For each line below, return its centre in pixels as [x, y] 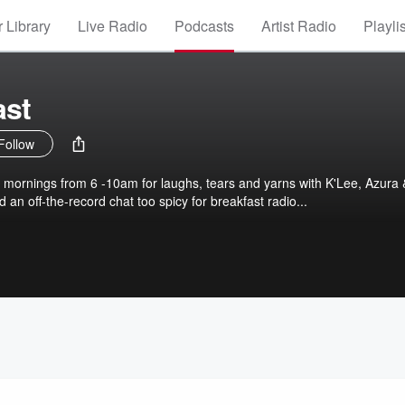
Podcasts [204, 26]
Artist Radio [299, 26]
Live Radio [113, 26]
